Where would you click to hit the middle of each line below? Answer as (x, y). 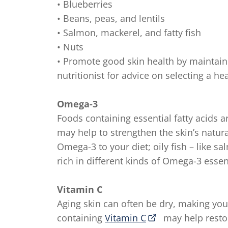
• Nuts (70, 47)
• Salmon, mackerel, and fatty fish (129, 33)
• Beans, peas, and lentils (111, 18)
